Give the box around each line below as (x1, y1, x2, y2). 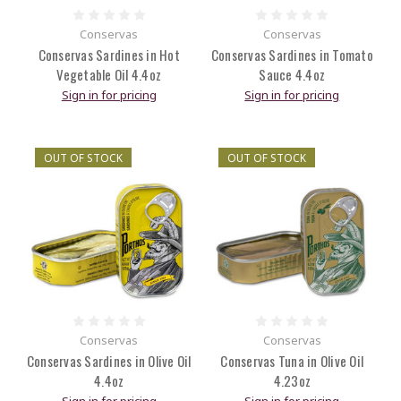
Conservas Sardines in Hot (38, 45, 180, 65)
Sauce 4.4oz (259, 64, 326, 85)
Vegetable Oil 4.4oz (56, 64, 162, 85)
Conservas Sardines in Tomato (210, 45, 373, 65)
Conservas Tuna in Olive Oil (220, 351, 364, 371)
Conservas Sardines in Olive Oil (26, 351, 192, 371)
